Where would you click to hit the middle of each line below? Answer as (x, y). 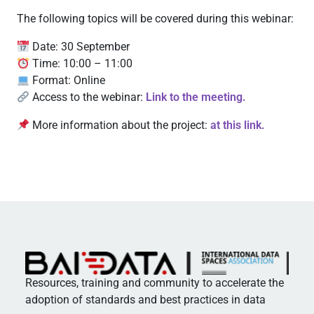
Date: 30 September (80, 47)
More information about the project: (120, 125)
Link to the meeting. (196, 97)
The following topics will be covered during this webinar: (155, 19)
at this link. (238, 125)
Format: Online (68, 80)
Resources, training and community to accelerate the (155, 282)
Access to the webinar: (88, 97)
